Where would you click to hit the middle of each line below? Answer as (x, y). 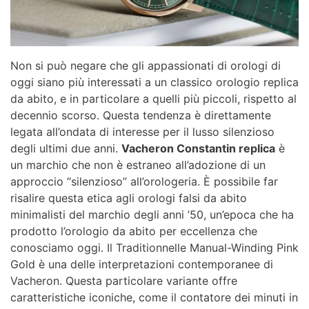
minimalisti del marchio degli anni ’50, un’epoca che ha (152, 215)
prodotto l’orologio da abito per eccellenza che (134, 231)
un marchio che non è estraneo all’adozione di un (138, 165)
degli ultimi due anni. (66, 149)
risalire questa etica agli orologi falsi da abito (129, 198)
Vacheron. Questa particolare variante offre (124, 281)
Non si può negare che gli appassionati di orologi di (146, 66)
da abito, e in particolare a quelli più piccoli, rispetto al (153, 99)
